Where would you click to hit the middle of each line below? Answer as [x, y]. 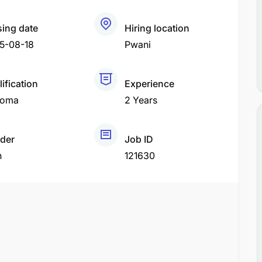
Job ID [139, 139]
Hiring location [157, 28]
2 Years [141, 100]
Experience [150, 84]
